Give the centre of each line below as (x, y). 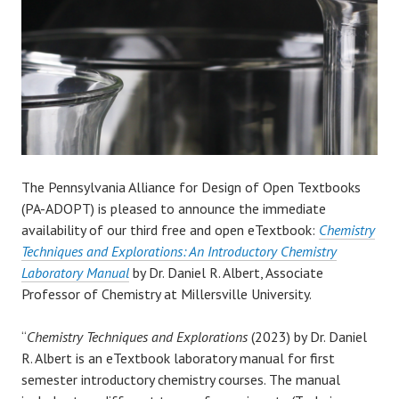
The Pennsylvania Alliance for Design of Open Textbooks (191, 187)
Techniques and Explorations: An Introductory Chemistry (179, 251)
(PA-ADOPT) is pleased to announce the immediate (174, 208)
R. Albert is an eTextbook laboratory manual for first (178, 358)
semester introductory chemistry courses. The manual (181, 379)
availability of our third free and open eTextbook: (170, 229)
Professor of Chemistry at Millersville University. (167, 293)
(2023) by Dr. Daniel (309, 336)
